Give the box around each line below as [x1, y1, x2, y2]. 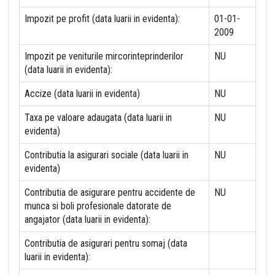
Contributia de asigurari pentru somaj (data [25, 238, 187, 249]
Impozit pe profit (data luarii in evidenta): [25, 13, 180, 25]
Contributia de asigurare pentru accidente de [25, 187, 195, 198]
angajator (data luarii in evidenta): [25, 214, 150, 225]
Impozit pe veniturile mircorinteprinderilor [25, 50, 184, 62]
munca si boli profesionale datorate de [25, 200, 171, 212]
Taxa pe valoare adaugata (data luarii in [25, 112, 172, 123]
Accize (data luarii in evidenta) [25, 88, 140, 99]
